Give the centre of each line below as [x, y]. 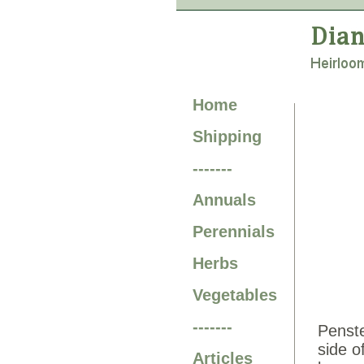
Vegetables [235, 295]
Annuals [224, 200]
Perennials [234, 232]
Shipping [227, 136]
